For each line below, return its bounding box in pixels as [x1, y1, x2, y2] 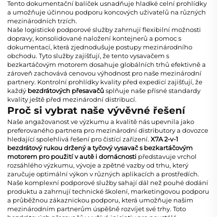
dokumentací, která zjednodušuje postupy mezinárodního [7, 43, 192, 51]
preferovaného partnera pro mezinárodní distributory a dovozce [7, 126, 208, 134]
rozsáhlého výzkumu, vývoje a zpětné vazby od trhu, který [7, 161, 188, 169]
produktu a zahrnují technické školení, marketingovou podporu [7, 187, 209, 195]
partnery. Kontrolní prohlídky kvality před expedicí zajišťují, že [7, 77, 202, 86]
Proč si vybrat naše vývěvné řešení [7, 104, 185, 116]
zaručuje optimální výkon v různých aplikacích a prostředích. [7, 170, 199, 178]
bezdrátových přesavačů [28, 86, 106, 94]
